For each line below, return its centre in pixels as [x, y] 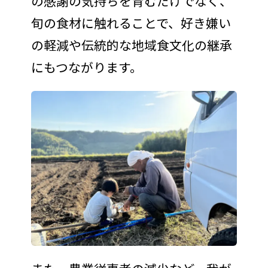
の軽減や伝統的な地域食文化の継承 [131, 45]
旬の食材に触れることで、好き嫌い [131, 23]
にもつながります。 [86, 67]
